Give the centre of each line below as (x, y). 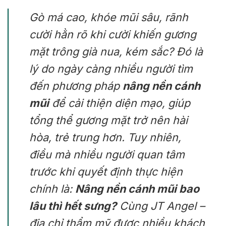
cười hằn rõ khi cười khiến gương (112, 34)
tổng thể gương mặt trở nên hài (108, 120)
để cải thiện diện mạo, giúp (119, 103)
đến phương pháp (76, 86)
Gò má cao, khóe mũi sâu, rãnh (108, 17)
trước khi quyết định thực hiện (106, 172)
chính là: (52, 189)
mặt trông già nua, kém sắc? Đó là (116, 51)
